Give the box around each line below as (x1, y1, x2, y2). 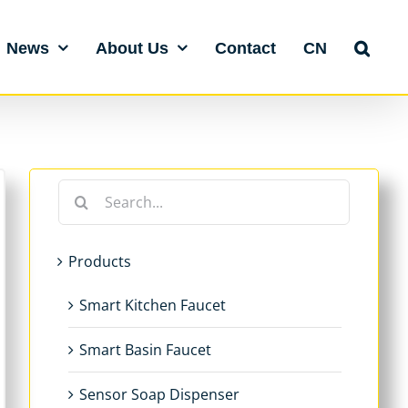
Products (68, 251, 131, 271)
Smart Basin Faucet (79, 340, 211, 360)
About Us (96, 38, 168, 57)
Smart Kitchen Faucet (79, 295, 226, 315)
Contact (215, 38, 276, 57)
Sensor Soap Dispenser (79, 384, 240, 404)
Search (57, 181, 105, 201)
